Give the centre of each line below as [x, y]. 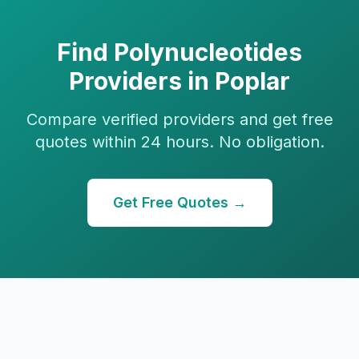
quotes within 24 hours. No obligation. [179, 142]
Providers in [142, 81]
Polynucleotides [208, 52]
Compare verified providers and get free [179, 119]
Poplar [252, 81]
